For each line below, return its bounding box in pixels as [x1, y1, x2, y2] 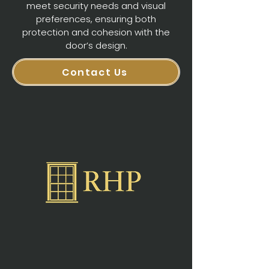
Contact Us [62, 65, 128, 79]
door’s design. [65, 39, 127, 52]
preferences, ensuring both [36, 13, 156, 25]
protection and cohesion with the [22, 26, 170, 38]
